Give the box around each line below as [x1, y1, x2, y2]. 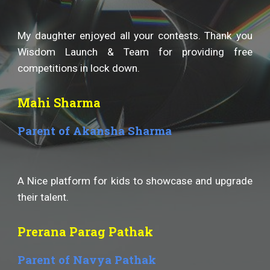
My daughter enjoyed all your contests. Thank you [17, 30, 253, 42]
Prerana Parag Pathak [17, 224, 154, 239]
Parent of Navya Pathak [17, 252, 157, 267]
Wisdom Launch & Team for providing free [17, 46, 253, 58]
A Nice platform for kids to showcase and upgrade [17, 175, 253, 187]
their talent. [17, 191, 69, 203]
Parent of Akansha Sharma [17, 123, 172, 138]
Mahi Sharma [17, 95, 101, 110]
